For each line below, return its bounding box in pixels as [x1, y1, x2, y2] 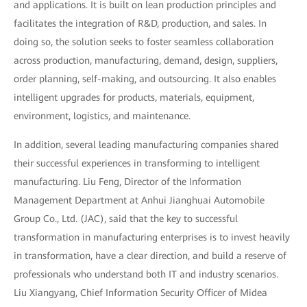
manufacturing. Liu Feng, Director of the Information [14, 176, 241, 188]
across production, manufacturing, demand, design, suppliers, [14, 55, 278, 66]
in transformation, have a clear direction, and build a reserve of [14, 250, 286, 262]
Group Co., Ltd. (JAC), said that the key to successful [14, 213, 238, 225]
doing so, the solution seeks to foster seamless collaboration [14, 36, 273, 48]
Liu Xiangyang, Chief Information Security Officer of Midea [14, 287, 267, 299]
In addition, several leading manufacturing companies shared [14, 139, 279, 151]
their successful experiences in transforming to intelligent [14, 158, 260, 169]
